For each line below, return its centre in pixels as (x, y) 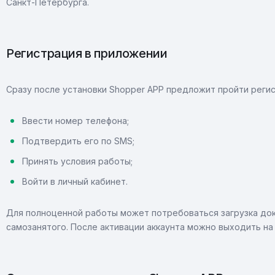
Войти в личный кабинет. (75, 181)
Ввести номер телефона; (76, 121)
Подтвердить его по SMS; (78, 141)
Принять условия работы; (77, 161)
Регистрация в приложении (87, 53)
